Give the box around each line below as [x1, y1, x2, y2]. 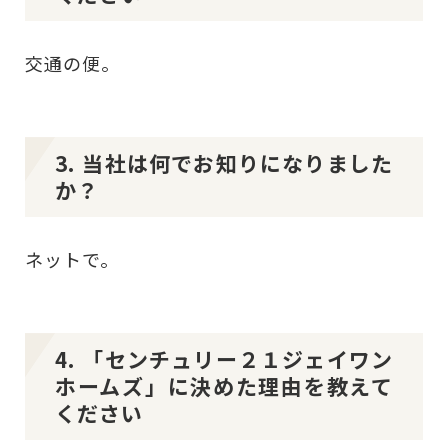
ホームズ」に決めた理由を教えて [55, 371, 393, 402]
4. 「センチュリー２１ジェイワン [55, 344, 393, 375]
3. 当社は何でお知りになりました [55, 148, 393, 179]
